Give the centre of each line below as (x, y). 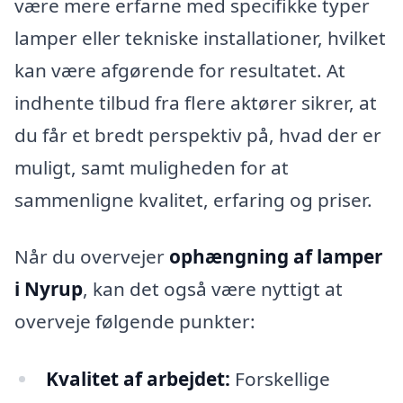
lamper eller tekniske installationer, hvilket (200, 37)
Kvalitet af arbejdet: (138, 379)
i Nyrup (49, 289)
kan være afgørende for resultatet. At (180, 70)
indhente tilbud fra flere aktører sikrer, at (196, 102)
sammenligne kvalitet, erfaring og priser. (193, 199)
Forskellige (280, 379)
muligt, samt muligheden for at (152, 167)
